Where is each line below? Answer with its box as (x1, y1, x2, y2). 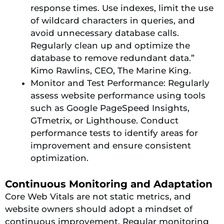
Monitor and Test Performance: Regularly (30, 78, 209, 88)
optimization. (30, 153, 91, 163)
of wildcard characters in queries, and (30, 15, 195, 26)
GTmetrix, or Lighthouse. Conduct (30, 115, 178, 126)
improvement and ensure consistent (30, 140, 191, 151)
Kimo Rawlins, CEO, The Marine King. (30, 65, 191, 76)
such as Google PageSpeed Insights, (30, 103, 189, 113)
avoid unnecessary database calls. (30, 28, 179, 38)
